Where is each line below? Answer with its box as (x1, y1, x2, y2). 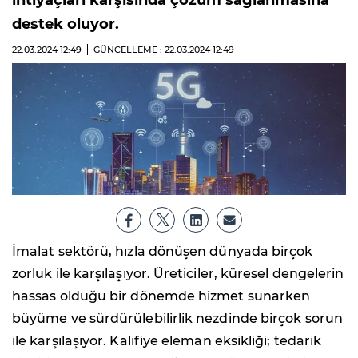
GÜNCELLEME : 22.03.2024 (93, 44, 213, 55)
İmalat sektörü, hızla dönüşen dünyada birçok (12, 243, 313, 259)
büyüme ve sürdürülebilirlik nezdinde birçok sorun (12, 310, 343, 326)
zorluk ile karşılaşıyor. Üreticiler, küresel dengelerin (12, 265, 344, 281)
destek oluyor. (12, 15, 119, 33)
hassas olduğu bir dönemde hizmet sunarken (12, 288, 311, 304)
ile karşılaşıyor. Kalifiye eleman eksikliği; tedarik (12, 332, 322, 348)
